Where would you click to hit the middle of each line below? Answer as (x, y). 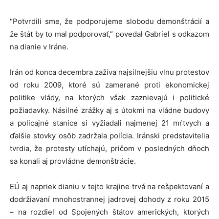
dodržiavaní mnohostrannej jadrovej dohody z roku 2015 (109, 199)
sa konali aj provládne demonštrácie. (73, 161)
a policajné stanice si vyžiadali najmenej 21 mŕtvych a (109, 123)
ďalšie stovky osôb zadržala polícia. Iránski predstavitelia (109, 136)
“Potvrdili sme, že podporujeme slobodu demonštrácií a (109, 21)
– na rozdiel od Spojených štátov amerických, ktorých (109, 212)
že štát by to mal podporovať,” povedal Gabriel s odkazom (109, 34)
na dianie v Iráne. (39, 47)
